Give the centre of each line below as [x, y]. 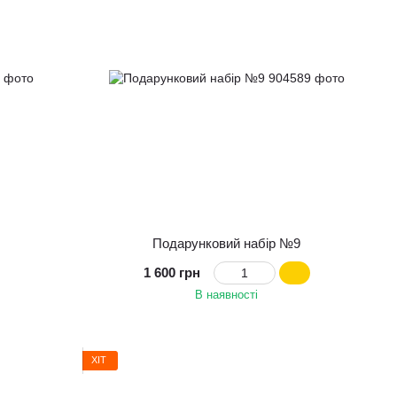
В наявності [227, 294]
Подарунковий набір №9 [227, 243]
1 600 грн [171, 272]
